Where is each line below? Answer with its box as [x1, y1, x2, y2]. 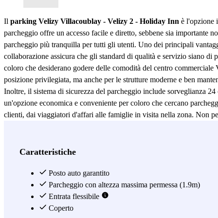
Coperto [47, 203, 73, 212]
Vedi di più [8, 123, 39, 130]
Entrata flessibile [47, 192, 101, 200]
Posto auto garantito [47, 168, 109, 177]
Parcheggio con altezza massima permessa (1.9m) [47, 180, 200, 189]
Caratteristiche [19, 146, 76, 157]
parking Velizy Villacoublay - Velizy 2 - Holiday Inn [10, 17, 179, 25]
